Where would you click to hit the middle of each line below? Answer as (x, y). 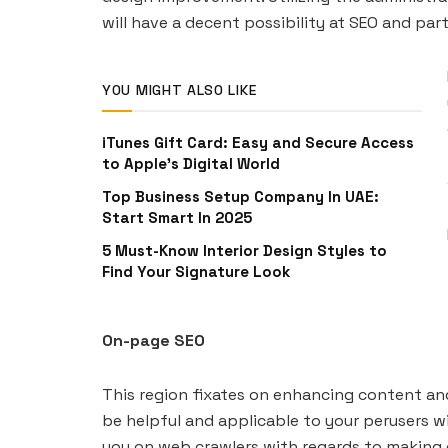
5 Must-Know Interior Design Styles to (244, 250)
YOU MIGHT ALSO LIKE (179, 89)
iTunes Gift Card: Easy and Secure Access (258, 142)
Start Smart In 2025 (177, 217)
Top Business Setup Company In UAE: (240, 196)
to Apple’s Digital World (191, 163)
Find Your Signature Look (196, 271)
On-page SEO (153, 340)
